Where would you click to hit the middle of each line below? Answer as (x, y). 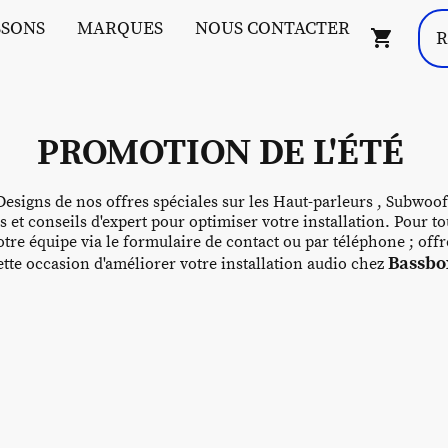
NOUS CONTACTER (272, 28)
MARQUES (119, 28)
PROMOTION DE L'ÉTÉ (224, 153)
